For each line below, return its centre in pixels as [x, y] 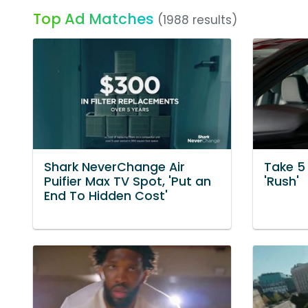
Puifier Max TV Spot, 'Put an [128, 182]
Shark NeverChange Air [114, 167]
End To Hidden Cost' [106, 196]
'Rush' [282, 182]
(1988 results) [197, 20]
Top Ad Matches [93, 19]
